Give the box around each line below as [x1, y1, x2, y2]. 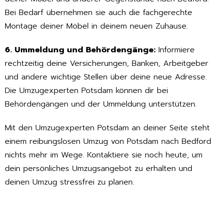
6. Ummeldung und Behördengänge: [5, 44, 155, 56]
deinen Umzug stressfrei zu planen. [5, 176, 134, 188]
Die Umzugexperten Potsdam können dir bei [5, 85, 168, 97]
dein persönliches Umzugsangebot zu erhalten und [5, 162, 192, 174]
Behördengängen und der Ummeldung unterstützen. [5, 98, 197, 110]
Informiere [155, 44, 195, 56]
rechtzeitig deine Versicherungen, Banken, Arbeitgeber [5, 58, 208, 70]
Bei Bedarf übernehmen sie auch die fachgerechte [5, 7, 192, 19]
